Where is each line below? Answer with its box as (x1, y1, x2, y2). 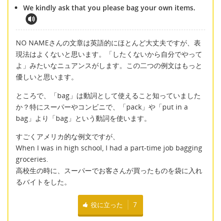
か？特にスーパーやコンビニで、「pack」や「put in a (16, 102, 188, 111)
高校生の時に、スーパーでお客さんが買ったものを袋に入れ (16, 166, 202, 176)
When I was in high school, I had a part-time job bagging (16, 143, 202, 153)
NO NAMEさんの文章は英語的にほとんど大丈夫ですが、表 (16, 38, 201, 48)
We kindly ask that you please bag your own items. (23, 3, 195, 13)
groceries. (16, 154, 48, 164)
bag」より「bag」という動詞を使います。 (16, 113, 151, 123)
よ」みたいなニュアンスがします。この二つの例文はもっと (16, 61, 202, 71)
